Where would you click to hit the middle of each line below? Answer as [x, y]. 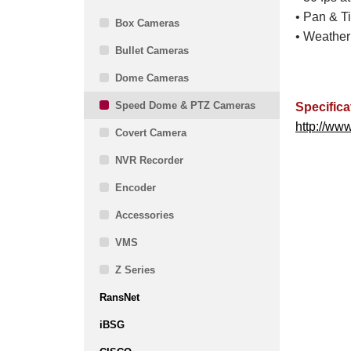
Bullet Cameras [152, 51]
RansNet [119, 297]
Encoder [136, 188]
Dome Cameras [152, 78]
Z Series [135, 270]
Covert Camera [151, 133]
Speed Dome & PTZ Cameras [185, 105]
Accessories [145, 215]
